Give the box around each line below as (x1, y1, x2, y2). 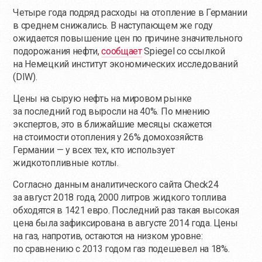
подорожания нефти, (13, 46, 102, 57)
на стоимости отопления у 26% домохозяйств (13, 132, 204, 143)
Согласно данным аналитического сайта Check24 (13, 179, 219, 190)
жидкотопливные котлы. (13, 157, 119, 168)
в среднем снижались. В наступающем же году (13, 20, 213, 31)
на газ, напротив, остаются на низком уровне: (13, 230, 203, 242)
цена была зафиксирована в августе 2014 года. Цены (13, 218, 238, 229)
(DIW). (13, 71, 37, 82)
